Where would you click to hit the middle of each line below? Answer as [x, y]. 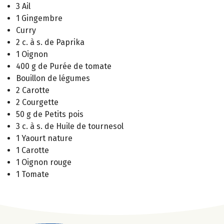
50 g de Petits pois [50, 114]
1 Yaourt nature [44, 138]
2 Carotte [33, 90]
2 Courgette [37, 102]
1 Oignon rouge [44, 162]
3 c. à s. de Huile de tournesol [70, 126]
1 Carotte [32, 150]
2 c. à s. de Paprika [50, 42]
